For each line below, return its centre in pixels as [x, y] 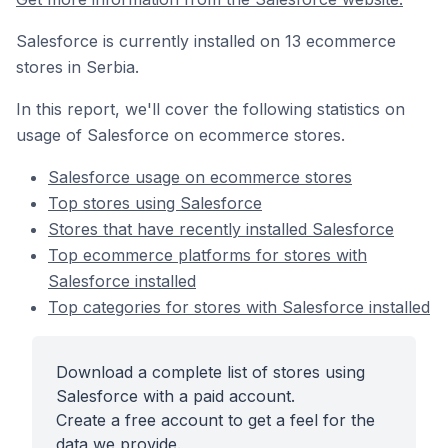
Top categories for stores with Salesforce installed [239, 307]
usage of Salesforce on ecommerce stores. [180, 135]
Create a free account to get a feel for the [215, 420]
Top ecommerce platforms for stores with [207, 255]
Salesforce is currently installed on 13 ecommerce [206, 41]
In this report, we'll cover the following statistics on [210, 109]
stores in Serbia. [77, 67]
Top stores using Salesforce [155, 203]
